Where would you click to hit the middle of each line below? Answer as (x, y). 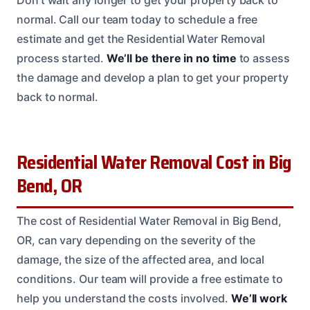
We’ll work (259, 299)
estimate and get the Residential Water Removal (141, 39)
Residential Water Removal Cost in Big (154, 163)
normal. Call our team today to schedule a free (137, 20)
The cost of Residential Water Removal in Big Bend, (149, 221)
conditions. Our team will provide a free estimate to (150, 279)
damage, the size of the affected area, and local (141, 260)
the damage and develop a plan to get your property (153, 78)
